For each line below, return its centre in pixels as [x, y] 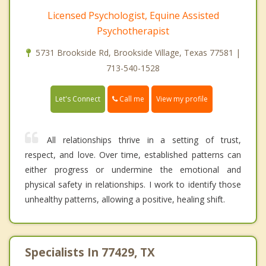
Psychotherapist [133, 31]
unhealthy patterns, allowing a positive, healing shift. [125, 199]
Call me [131, 99]
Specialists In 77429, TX [90, 253]
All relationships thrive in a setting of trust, [144, 140]
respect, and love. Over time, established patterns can [133, 155]
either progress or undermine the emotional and [133, 170]
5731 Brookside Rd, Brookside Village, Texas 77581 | [138, 52]
